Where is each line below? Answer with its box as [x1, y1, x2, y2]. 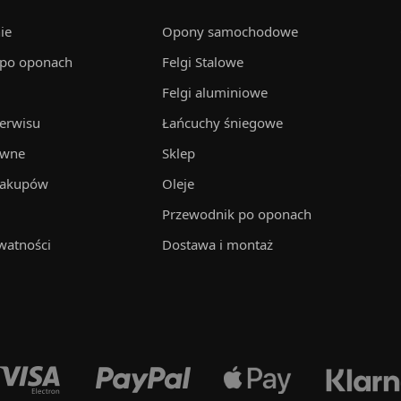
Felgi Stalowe [161, 53, 243, 71]
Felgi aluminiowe [161, 83, 268, 101]
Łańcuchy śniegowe [161, 114, 283, 132]
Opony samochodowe [161, 22, 298, 40]
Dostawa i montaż [161, 235, 273, 253]
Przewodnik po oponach [161, 205, 311, 223]
